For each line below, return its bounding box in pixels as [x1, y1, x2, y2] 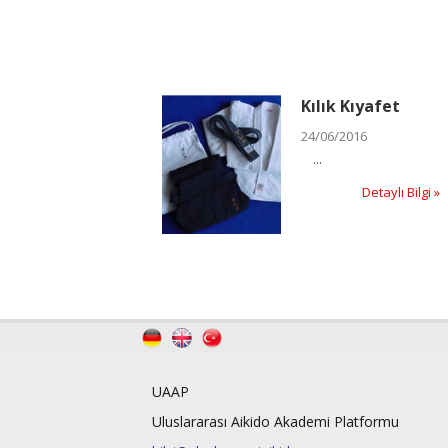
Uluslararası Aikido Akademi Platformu [152, 412, 399, 432]
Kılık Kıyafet [300, 94, 400, 117]
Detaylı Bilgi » [362, 182, 441, 201]
